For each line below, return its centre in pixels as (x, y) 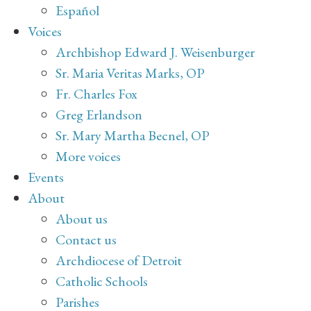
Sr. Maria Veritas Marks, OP (130, 73)
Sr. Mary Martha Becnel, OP (133, 136)
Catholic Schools (102, 281)
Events (46, 177)
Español (77, 11)
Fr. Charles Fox (96, 94)
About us (82, 219)
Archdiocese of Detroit (119, 261)
